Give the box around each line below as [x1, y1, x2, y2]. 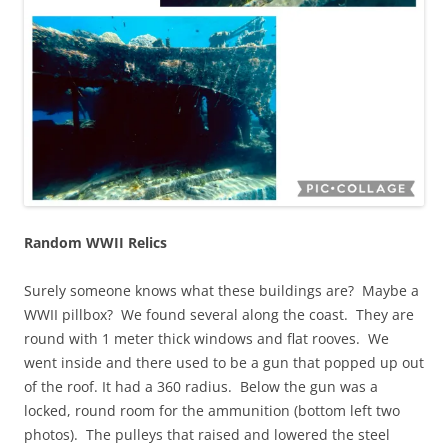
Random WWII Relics [24, 232, 167, 252]
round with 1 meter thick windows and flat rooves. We [24, 328, 389, 348]
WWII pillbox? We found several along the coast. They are [24, 304, 414, 324]
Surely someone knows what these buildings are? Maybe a [24, 280, 419, 300]
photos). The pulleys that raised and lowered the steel [24, 424, 390, 444]
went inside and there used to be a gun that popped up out [24, 352, 424, 372]
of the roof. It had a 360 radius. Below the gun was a [24, 376, 378, 396]
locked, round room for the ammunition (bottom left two [24, 400, 400, 420]
